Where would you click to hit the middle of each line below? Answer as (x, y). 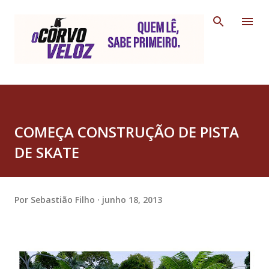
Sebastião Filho (63, 199)
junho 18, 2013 (132, 199)
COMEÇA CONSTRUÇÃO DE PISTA (127, 132)
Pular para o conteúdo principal (134, 15)
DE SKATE (47, 153)
